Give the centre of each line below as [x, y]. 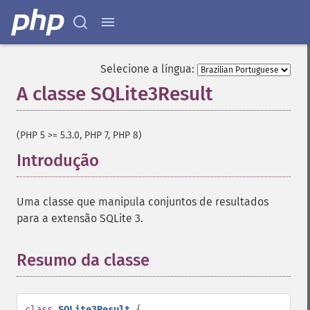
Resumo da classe [83, 260]
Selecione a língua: [147, 69]
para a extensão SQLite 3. [80, 218]
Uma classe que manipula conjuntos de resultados [143, 202]
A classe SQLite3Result [115, 94]
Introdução [58, 161]
